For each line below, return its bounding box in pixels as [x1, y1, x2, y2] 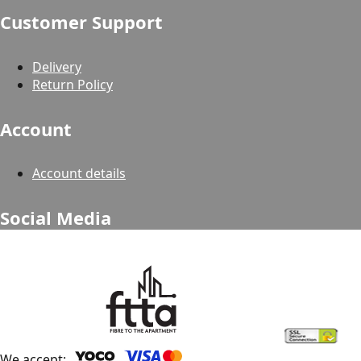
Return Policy [32, 75, 113, 93]
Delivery [32, 57, 81, 76]
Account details [32, 164, 126, 183]
